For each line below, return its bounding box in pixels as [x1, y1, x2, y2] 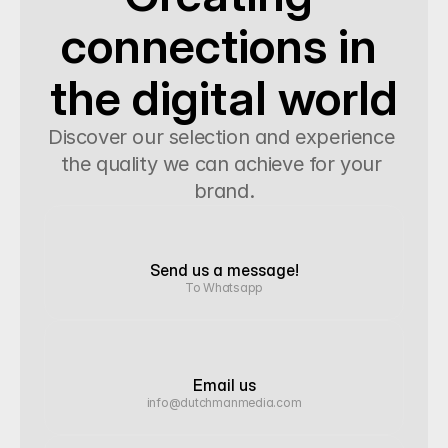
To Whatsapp [184, 280, 264, 295]
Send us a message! [149, 260, 299, 280]
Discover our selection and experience [48, 125, 395, 149]
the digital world [50, 68, 398, 127]
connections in [60, 16, 377, 75]
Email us [192, 375, 256, 395]
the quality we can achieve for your [60, 152, 382, 176]
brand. [193, 179, 255, 203]
